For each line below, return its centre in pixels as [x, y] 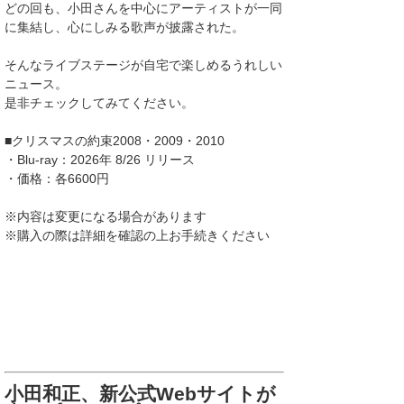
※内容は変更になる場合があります [106, 216]
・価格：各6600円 [57, 179]
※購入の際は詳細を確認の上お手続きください [137, 235]
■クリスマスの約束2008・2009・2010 [115, 141]
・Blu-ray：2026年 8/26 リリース [100, 160]
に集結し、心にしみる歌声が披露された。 [124, 27]
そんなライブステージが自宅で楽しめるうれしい [143, 65]
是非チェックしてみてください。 [99, 103]
